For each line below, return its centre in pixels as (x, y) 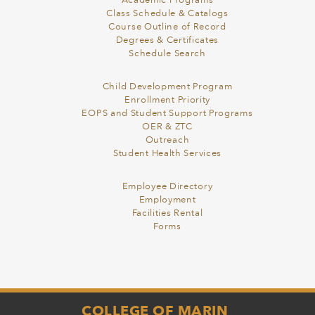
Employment (167, 200)
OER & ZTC (167, 127)
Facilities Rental (167, 214)
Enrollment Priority (167, 101)
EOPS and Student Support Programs (167, 114)
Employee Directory (167, 187)
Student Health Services (167, 154)
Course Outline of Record (167, 27)
